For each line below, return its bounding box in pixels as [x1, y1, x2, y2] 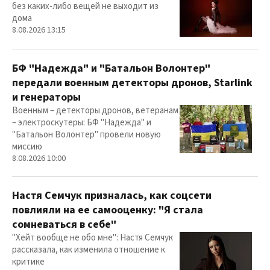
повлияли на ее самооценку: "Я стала [12, 202, 203, 218]
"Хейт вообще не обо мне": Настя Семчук [12, 231, 173, 245]
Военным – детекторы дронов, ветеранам [12, 104, 178, 118]
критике [12, 256, 45, 269]
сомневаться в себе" [12, 217, 116, 233]
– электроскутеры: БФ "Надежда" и [12, 116, 151, 130]
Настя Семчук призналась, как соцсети [12, 188, 212, 204]
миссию [12, 140, 42, 154]
